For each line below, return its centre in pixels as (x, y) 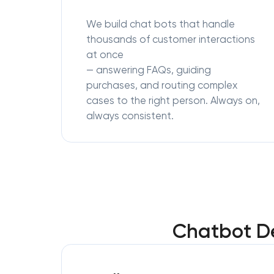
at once (105, 55)
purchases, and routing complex (162, 85)
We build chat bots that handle (161, 24)
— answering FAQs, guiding (149, 70)
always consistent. (130, 116)
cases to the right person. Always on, (173, 101)
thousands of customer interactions (171, 39)
